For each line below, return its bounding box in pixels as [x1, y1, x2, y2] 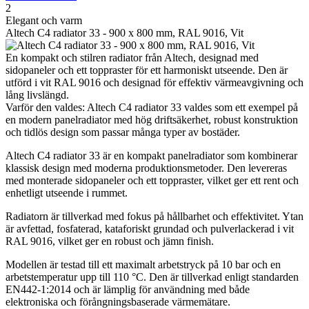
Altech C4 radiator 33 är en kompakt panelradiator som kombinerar [6, 149, 297, 161]
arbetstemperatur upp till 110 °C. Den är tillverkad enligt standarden [6, 270, 299, 283]
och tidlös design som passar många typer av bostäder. [6, 126, 240, 138]
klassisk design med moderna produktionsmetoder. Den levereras [6, 161, 287, 174]
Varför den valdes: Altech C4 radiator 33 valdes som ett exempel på [6, 101, 298, 113]
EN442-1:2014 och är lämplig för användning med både [6, 283, 250, 295]
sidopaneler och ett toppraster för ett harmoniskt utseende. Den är [6, 63, 288, 76]
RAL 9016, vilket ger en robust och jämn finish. [6, 235, 214, 247]
